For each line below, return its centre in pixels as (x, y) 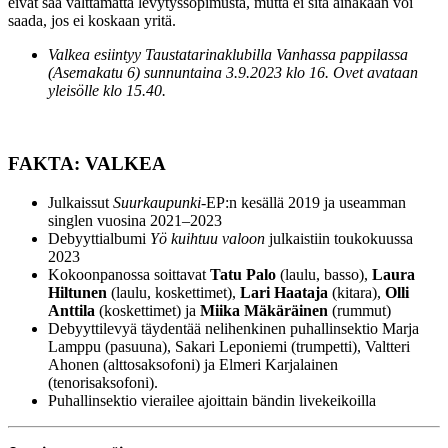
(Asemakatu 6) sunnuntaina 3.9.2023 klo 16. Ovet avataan (233, 73)
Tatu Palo (243, 274)
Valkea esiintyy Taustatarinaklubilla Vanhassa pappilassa (228, 55)
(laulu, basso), (324, 274)
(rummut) (359, 310)
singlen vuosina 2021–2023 (135, 220)
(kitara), (356, 292)
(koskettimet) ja (147, 310)
